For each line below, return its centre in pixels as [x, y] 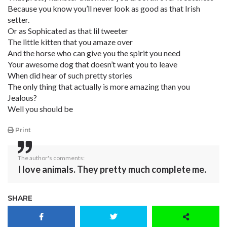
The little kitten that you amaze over [70, 42]
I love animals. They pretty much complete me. [112, 169]
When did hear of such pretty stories [70, 75]
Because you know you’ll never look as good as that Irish [104, 8]
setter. [18, 20]
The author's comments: [51, 158]
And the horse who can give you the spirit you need [94, 53]
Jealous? [22, 98]
